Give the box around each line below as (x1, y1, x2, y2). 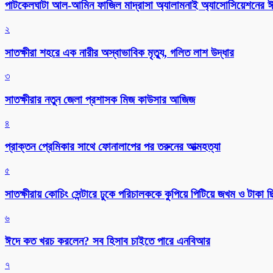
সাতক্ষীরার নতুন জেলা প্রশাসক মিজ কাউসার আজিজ (5, 93, 195, 107)
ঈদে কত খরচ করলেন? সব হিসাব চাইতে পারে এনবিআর (5, 235, 210, 248)
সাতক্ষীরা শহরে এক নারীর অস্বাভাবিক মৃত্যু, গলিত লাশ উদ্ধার (5, 46, 234, 59)
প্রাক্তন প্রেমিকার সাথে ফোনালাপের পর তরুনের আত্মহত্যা (5, 140, 221, 154)
